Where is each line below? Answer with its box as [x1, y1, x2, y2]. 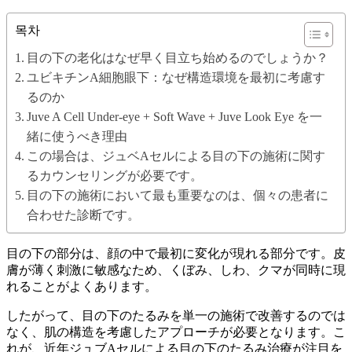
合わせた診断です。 [27, 207, 141, 222]
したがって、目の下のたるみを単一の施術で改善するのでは [6, 308, 346, 322]
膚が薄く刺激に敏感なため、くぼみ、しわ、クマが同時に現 [6, 262, 346, 277]
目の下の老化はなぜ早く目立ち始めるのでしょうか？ [27, 50, 329, 64]
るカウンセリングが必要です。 [27, 168, 203, 182]
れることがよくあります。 [6, 279, 157, 293]
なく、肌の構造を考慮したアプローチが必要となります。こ [6, 324, 346, 339]
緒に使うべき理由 [27, 129, 128, 143]
